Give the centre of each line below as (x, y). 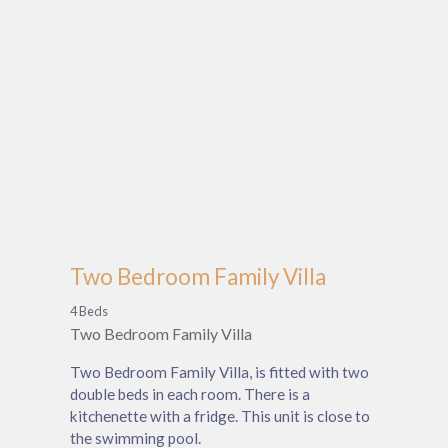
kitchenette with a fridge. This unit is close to (220, 416)
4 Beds (89, 311)
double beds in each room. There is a (190, 394)
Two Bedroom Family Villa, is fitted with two (219, 372)
